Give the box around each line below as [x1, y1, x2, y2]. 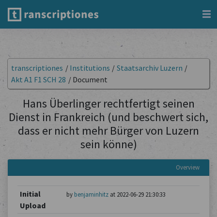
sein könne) [80, 137, 137, 152]
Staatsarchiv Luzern [116, 63, 183, 73]
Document [72, 75, 108, 84]
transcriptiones [11, 63, 63, 73]
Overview [176, 163, 200, 171]
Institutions [69, 63, 110, 73]
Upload [19, 201, 46, 210]
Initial [19, 189, 41, 199]
